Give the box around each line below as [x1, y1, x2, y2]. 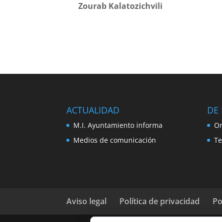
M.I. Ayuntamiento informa [73, 120, 163, 130]
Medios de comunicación [73, 135, 157, 145]
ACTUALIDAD [66, 104, 120, 116]
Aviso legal [66, 196, 107, 207]
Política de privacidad [119, 196, 200, 207]
